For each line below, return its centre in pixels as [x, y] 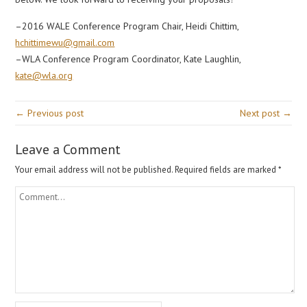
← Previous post [50, 113]
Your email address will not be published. [94, 170]
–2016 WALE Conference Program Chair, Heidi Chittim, [127, 26]
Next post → [266, 113]
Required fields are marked [227, 170]
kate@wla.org [44, 75]
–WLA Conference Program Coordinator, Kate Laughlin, [128, 59]
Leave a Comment [68, 149]
